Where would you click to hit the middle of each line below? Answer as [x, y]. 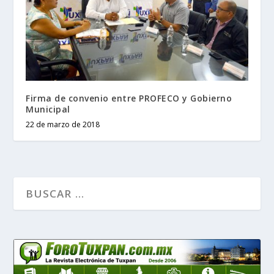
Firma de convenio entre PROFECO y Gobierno [129, 98]
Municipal [48, 109]
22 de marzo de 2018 [63, 124]
